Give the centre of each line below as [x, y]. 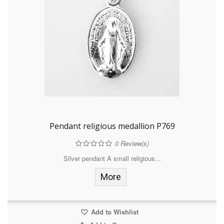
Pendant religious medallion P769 [112, 126]
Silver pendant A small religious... [112, 158]
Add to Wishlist [113, 212]
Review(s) [133, 143]
